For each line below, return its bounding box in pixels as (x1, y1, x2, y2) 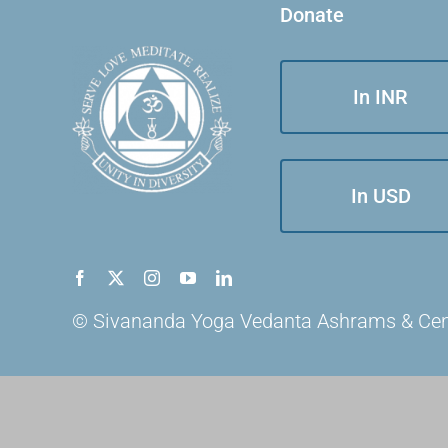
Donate (279, 2, 344, 27)
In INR (353, 84, 409, 109)
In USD (350, 183, 411, 208)
